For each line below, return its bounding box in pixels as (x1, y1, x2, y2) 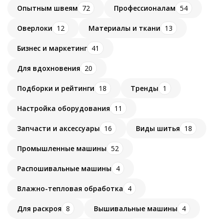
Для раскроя (17, 203, 62, 213)
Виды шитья (136, 123, 180, 133)
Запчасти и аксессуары (17, 123, 100, 133)
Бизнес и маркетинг (17, 43, 87, 53)
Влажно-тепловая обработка (17, 183, 123, 193)
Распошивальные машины (17, 163, 111, 173)
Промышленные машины (17, 143, 107, 153)
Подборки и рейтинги (17, 83, 94, 93)
